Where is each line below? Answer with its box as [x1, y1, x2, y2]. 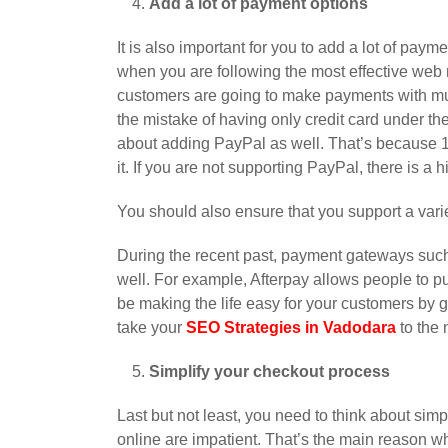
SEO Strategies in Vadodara [186, 319, 396, 337]
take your [117, 319, 186, 337]
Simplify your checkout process [149, 363, 390, 381]
